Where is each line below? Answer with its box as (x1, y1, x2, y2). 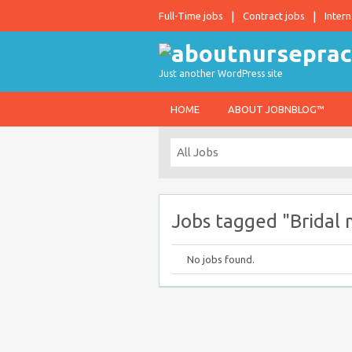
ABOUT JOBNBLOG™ (228, 104, 324, 115)
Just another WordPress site (159, 68, 283, 79)
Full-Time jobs (159, 10, 223, 21)
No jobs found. (187, 254, 255, 265)
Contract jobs (243, 10, 305, 21)
